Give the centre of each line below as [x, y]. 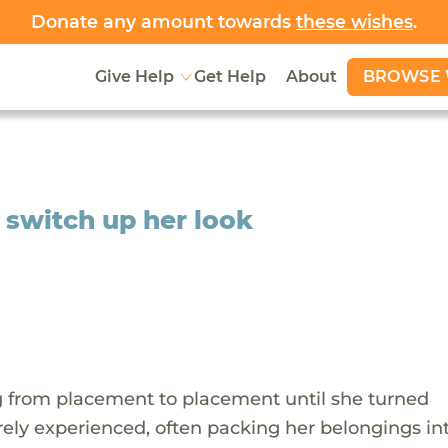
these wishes [354, 21]
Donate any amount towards [163, 21]
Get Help [229, 77]
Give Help [134, 77]
